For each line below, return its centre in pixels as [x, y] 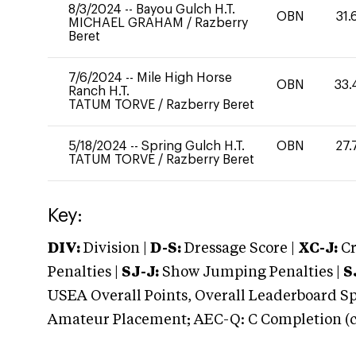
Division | [115, 249]
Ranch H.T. [99, 91]
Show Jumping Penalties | [251, 273]
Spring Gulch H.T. [193, 146]
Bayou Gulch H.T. [186, 10]
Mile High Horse [184, 78]
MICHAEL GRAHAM [128, 23]
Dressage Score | [238, 249]
